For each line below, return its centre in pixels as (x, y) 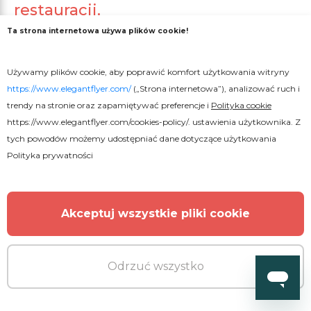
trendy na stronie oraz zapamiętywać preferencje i (109, 105)
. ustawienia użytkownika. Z (244, 122)
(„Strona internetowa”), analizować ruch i (216, 89)
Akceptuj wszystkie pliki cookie (155, 213)
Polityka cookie (241, 105)
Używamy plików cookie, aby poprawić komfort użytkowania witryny (148, 72)
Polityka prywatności (50, 155)
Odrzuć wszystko (155, 266)
